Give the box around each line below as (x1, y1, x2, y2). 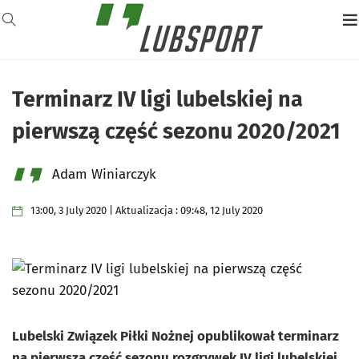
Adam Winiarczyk (52, 166, 156, 184)
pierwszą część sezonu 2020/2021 (12, 119, 341, 144)
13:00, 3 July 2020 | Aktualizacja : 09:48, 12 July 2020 (30, 204, 263, 216)
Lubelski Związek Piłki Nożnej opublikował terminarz (12, 328, 339, 345)
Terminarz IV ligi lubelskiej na (12, 87, 303, 112)
